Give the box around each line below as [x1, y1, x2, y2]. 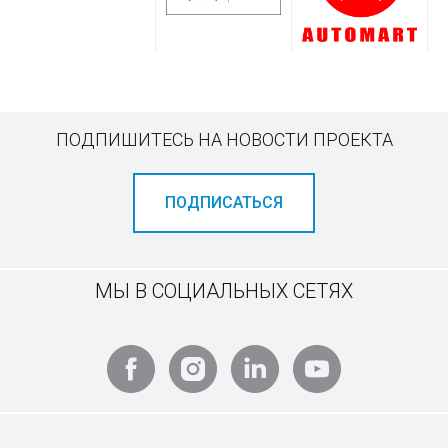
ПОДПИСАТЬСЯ [165, 192, 283, 212]
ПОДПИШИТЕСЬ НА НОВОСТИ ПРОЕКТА [55, 128, 393, 150]
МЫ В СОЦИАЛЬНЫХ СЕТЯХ [95, 278, 353, 303]
